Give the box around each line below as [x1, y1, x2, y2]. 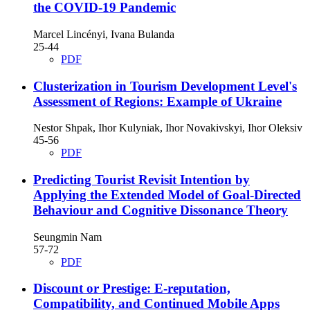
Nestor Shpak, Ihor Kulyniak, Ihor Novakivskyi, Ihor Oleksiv [33, 122, 302, 134]
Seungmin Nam [33, 230, 102, 243]
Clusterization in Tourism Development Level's [33, 78, 297, 93]
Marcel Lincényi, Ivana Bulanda [33, 28, 174, 40]
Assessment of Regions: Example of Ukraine [33, 93, 282, 109]
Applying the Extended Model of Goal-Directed [33, 188, 301, 202]
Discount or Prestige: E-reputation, [33, 281, 230, 296]
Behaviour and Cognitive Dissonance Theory [33, 203, 288, 217]
